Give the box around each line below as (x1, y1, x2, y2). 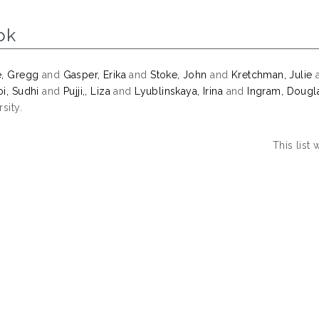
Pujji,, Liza (63, 85, 111, 97)
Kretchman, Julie (231, 68, 313, 80)
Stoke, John (150, 68, 207, 80)
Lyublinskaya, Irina (135, 85, 224, 97)
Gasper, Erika (63, 68, 127, 80)
